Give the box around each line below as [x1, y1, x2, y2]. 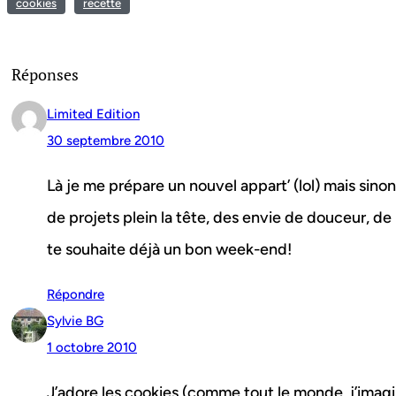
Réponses [11, 64, 79, 86]
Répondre [47, 286, 104, 303]
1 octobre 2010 [47, 339, 137, 356]
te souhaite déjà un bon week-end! [47, 240, 292, 260]
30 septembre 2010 [47, 133, 164, 149]
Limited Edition [47, 106, 140, 123]
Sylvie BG [47, 313, 103, 330]
